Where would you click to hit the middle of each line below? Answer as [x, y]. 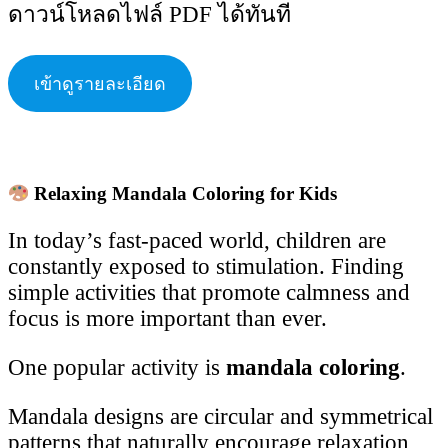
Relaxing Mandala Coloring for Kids [183, 194]
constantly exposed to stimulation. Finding [206, 267]
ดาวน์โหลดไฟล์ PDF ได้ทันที [149, 15]
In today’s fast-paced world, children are [197, 241]
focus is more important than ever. [167, 319]
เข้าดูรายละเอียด [99, 84]
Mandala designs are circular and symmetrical [220, 417]
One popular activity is [117, 368]
